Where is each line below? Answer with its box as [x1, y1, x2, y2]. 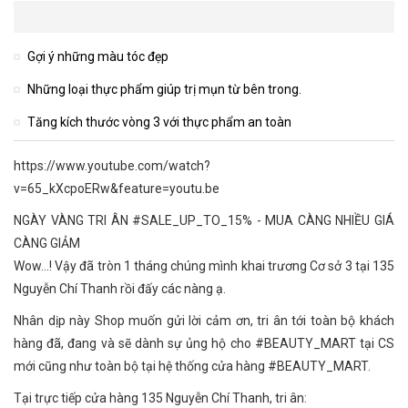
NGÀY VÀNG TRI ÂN [14, 213, 133, 228]
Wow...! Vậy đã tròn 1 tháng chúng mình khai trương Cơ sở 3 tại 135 [14, 259, 394, 273]
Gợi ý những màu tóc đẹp [27, 49, 168, 64]
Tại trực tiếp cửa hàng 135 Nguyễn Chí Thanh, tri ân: [14, 391, 307, 405]
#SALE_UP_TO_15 [132, 213, 243, 228]
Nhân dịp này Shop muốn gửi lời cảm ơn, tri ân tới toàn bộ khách [14, 313, 394, 328]
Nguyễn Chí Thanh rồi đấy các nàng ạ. [14, 281, 226, 296]
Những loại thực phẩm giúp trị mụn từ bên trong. [27, 82, 301, 97]
